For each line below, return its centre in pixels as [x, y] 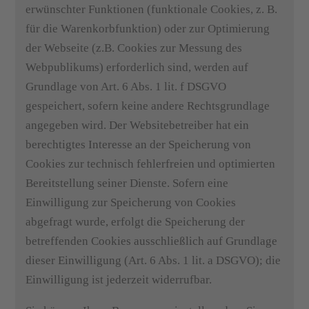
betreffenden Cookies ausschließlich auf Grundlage [152, 241]
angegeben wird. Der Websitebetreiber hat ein [138, 125]
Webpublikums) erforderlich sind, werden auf [137, 67]
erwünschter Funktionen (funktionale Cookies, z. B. [152, 9]
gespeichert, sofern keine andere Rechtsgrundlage [148, 106]
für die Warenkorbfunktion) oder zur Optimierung [148, 29]
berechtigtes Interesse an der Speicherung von [139, 144]
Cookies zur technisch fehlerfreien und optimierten [151, 164]
